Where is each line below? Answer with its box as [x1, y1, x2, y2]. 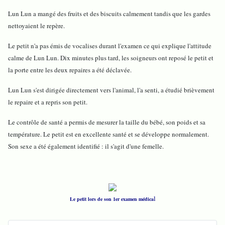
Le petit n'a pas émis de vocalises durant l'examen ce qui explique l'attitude [8, 41, 211, 51]
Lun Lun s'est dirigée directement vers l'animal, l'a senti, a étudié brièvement [8, 85, 214, 95]
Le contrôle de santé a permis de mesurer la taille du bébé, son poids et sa [8, 118, 205, 127]
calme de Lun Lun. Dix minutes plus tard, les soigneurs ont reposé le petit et [8, 53, 213, 63]
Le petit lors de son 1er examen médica [69, 195, 154, 203]
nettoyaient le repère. [8, 21, 65, 31]
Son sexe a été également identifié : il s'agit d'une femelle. [8, 142, 164, 151]
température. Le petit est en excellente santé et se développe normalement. [8, 130, 209, 139]
